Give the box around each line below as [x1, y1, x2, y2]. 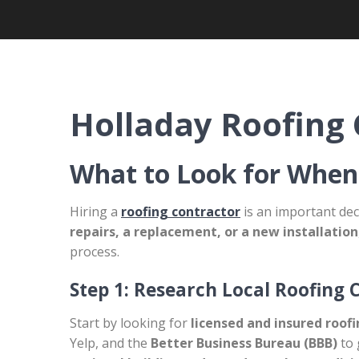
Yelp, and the [70, 334, 151, 352]
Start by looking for [70, 314, 191, 332]
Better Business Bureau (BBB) [151, 334, 337, 352]
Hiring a [70, 203, 121, 220]
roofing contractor [121, 203, 240, 220]
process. [70, 243, 119, 260]
